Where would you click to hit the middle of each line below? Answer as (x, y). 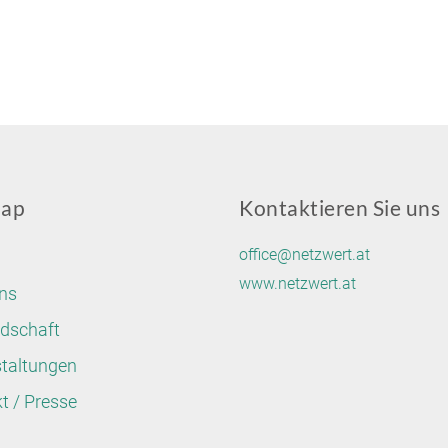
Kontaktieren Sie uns (339, 207)
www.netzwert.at (297, 283)
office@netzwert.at (304, 254)
